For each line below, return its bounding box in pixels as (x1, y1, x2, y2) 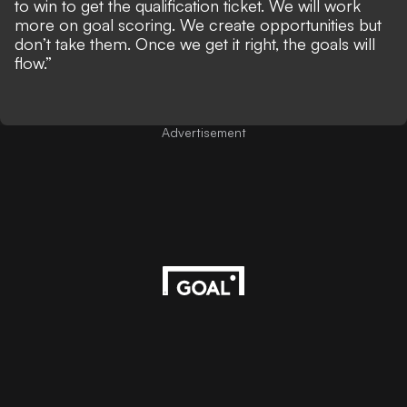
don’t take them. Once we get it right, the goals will (15, 33, 375, 54)
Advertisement (161, 124, 246, 140)
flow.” (15, 52, 52, 73)
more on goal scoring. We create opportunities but (15, 14, 382, 35)
